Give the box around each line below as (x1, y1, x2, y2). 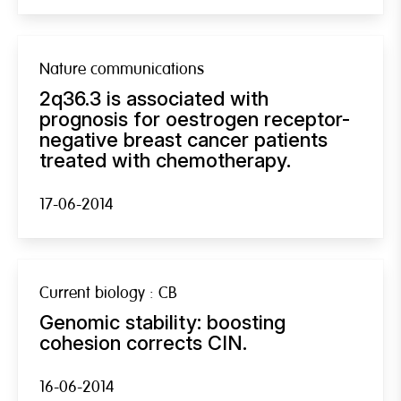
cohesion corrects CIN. (39, 330, 247, 354)
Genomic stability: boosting (39, 310, 286, 334)
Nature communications (39, 58, 204, 80)
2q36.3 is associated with (39, 86, 269, 110)
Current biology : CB (39, 282, 177, 303)
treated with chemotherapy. (39, 148, 291, 172)
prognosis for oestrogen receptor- (39, 107, 350, 131)
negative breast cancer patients (39, 127, 328, 151)
